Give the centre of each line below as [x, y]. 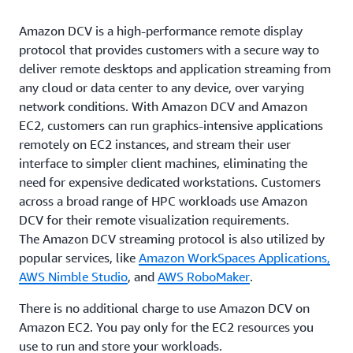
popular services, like [79, 258]
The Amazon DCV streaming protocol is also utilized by [172, 239]
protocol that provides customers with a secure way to [169, 50]
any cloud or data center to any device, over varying [162, 87]
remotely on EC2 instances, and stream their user [155, 144]
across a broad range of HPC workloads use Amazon [163, 201]
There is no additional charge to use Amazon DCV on [164, 308]
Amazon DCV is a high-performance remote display [161, 31]
